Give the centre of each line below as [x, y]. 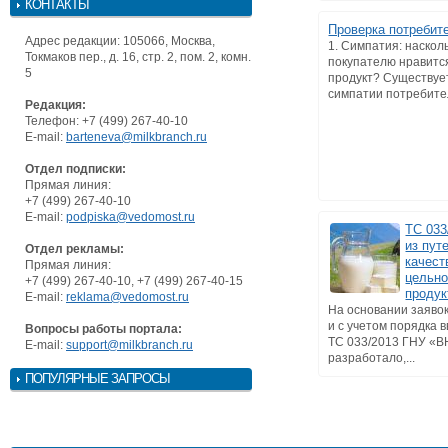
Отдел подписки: [75, 168]
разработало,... [372, 358]
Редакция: [55, 104]
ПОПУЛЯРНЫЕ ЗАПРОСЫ [97, 378]
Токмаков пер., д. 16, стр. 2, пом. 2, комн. [138, 56]
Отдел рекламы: [74, 248]
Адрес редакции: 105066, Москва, [120, 40]
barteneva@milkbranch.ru [136, 136]
